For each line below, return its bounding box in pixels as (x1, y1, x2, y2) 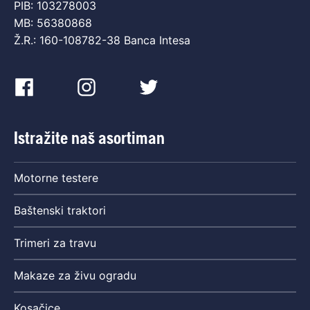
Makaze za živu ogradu (14, 268, 136, 283)
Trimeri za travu (14, 236, 96, 250)
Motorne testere (14, 171, 98, 185)
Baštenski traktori (14, 203, 106, 218)
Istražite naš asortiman (14, 129, 165, 148)
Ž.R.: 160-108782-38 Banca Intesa (14, 33, 190, 48)
